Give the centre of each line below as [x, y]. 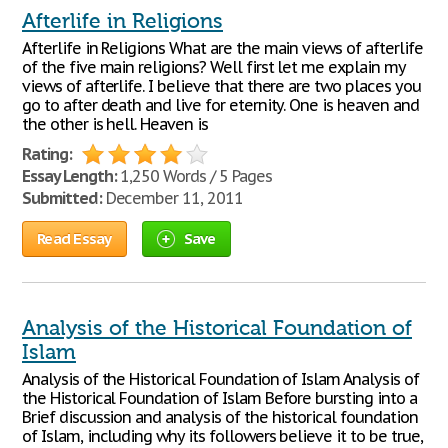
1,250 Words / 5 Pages [194, 176]
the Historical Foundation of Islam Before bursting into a [219, 398]
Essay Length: [69, 176]
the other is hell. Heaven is [115, 124]
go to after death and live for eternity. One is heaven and [220, 105]
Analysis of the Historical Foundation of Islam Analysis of [220, 379]
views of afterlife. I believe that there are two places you [221, 86]
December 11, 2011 [172, 198]
